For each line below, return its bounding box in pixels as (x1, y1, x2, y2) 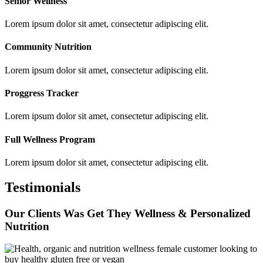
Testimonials (5, 179, 80, 195)
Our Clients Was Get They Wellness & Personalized (5, 207, 251, 220)
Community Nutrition (5, 42, 92, 52)
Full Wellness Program (5, 134, 95, 144)
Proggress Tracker (5, 88, 79, 99)
